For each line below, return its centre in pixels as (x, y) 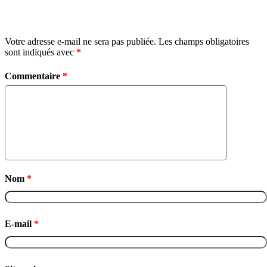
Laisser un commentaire (55, 18)
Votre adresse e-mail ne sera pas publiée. (80, 41)
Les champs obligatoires (204, 41)
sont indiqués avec (41, 52)
